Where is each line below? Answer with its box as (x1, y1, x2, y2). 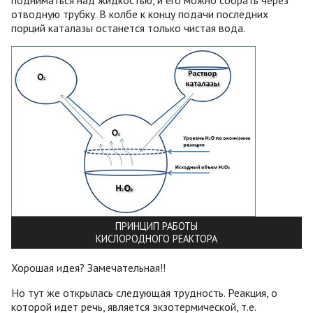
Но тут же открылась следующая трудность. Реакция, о (11, 285, 277, 300)
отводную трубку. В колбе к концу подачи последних (11, 6, 268, 21)
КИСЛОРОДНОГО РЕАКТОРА (96, 231, 217, 245)
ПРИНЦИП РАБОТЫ (115, 219, 198, 233)
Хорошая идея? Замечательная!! (11, 260, 166, 275)
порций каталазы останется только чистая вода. (11, 20, 245, 35)
